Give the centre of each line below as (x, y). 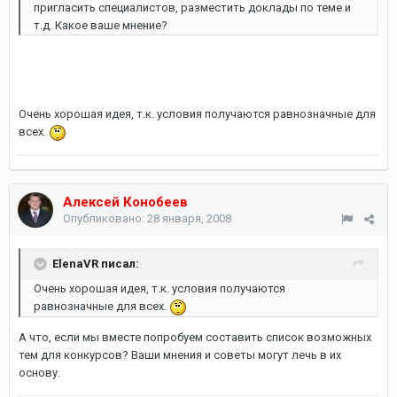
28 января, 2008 (189, 218)
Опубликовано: (105, 218)
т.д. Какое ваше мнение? (101, 25)
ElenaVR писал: (96, 263)
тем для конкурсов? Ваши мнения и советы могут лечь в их (180, 354)
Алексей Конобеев (125, 202)
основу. (39, 372)
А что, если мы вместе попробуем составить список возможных (195, 337)
